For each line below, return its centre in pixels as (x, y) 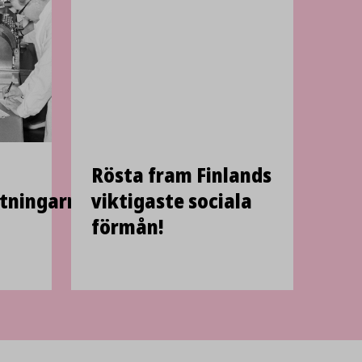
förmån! (127, 227)
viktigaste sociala (171, 201)
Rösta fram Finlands (181, 175)
